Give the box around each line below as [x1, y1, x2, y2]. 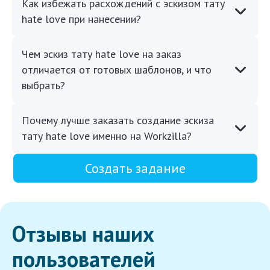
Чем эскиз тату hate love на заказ [22, 47, 181, 61]
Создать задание [84, 160, 186, 177]
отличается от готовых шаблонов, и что [22, 63, 212, 77]
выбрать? [22, 78, 65, 93]
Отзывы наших [12, 219, 154, 248]
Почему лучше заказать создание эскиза [22, 113, 214, 128]
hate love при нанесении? [22, 12, 141, 27]
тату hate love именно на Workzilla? [22, 129, 192, 143]
